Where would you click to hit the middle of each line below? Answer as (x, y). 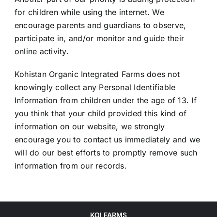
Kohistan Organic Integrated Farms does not (97, 74)
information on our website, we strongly (90, 127)
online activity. (41, 52)
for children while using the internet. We (89, 12)
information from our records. (70, 166)
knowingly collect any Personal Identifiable (95, 87)
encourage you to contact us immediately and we (107, 140)
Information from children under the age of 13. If (105, 101)
